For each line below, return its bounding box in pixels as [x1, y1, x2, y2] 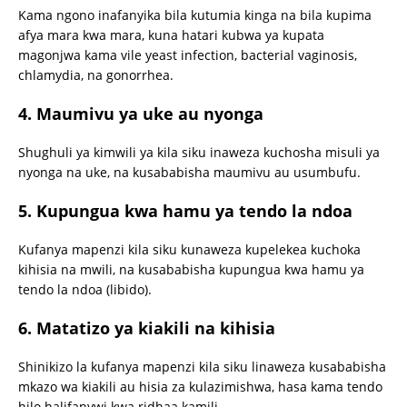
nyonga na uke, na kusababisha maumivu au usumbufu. [18, 164, 361, 182]
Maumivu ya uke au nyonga [36, 103, 263, 125]
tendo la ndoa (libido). [18, 281, 152, 299]
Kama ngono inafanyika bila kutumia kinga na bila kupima [18, 6, 372, 25]
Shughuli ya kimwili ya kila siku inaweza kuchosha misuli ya [18, 144, 380, 162]
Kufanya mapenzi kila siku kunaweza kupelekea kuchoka [18, 241, 361, 259]
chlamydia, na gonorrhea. [18, 66, 174, 84]
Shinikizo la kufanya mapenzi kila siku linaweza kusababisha [18, 358, 386, 376]
